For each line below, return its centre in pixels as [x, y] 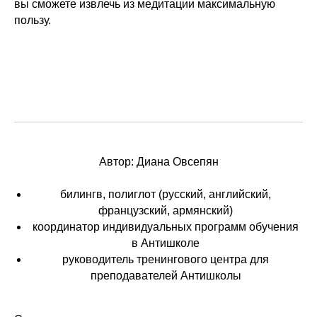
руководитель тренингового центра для [166, 259]
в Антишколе [166, 243]
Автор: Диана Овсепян [158, 162]
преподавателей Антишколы [166, 276]
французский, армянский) [166, 211]
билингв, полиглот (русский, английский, [166, 194]
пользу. [33, 20]
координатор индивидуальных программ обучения [166, 227]
